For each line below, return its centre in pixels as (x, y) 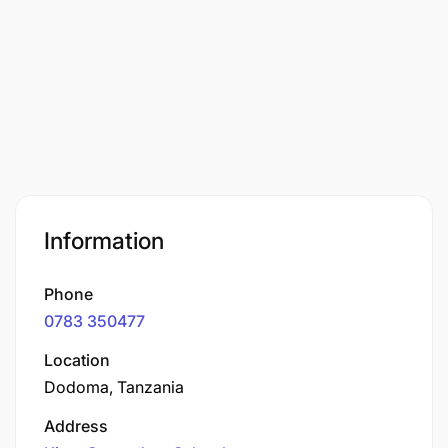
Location (77, 359)
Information (104, 240)
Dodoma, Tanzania (114, 386)
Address (76, 425)
